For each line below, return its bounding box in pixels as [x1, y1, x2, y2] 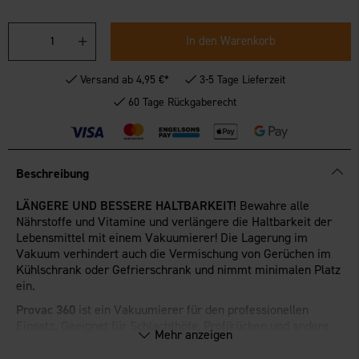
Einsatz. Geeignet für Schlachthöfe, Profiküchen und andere [16, 317, 330, 334]
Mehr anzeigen [154, 325, 232, 343]
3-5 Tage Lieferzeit [200, 71, 286, 87]
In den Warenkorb [186, 33, 276, 50]
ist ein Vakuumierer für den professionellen [75, 301, 309, 318]
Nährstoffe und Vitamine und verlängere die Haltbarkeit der [16, 212, 333, 230]
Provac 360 [16, 301, 76, 318]
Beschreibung [16, 164, 89, 182]
